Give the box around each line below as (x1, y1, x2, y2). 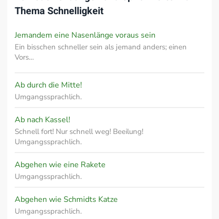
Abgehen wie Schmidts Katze (15, 194, 118, 205)
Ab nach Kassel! (15, 114, 70, 125)
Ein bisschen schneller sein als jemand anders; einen (15, 42, 187, 52)
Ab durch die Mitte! (15, 80, 82, 90)
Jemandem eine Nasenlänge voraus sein (15, 30, 155, 41)
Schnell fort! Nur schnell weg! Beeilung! (15, 127, 143, 136)
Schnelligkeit (47, 4, 104, 18)
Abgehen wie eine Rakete (15, 159, 106, 170)
